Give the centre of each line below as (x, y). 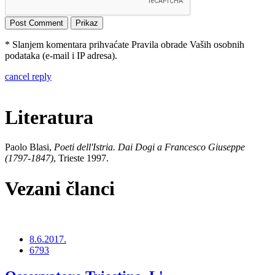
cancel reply (28, 76)
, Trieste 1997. (81, 158)
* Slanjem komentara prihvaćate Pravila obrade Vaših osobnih (125, 44)
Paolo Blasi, (29, 147)
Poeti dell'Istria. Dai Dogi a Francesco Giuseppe (149, 147)
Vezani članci (60, 188)
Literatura (49, 117)
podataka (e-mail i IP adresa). (61, 55)
